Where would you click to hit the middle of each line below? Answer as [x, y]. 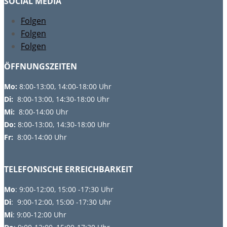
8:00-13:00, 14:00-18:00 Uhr [65, 86]
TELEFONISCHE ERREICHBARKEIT [68, 169]
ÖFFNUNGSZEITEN [41, 66]
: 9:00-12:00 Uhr [40, 214]
